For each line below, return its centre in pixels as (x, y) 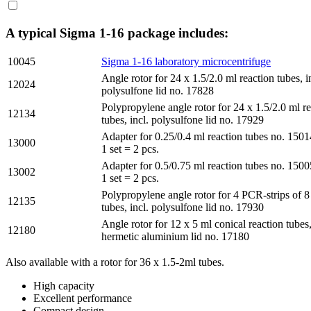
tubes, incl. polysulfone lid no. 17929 (183, 120)
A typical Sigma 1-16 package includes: (117, 33)
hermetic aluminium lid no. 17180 (175, 237)
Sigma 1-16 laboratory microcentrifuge (186, 62)
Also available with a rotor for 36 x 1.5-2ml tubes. (115, 262)
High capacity (64, 286)
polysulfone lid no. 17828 (158, 91)
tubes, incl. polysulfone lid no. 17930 (183, 208)
